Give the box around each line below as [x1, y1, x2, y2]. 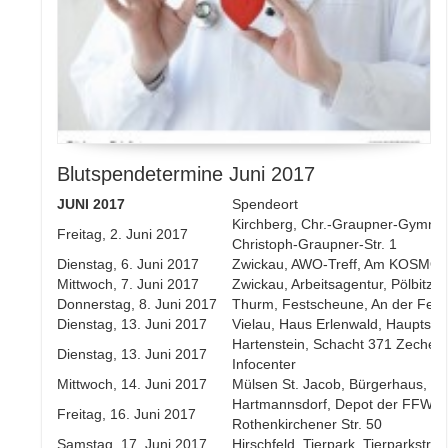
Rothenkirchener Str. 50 [232, 416, 383, 433]
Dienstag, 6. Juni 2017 [57, 256, 200, 273]
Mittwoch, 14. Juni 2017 [57, 376, 208, 393]
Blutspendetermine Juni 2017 [57, 163, 316, 186]
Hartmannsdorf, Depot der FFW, [232, 396, 437, 413]
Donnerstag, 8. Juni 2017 [57, 296, 218, 313]
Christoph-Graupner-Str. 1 [232, 236, 398, 253]
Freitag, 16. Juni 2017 [57, 406, 197, 423]
